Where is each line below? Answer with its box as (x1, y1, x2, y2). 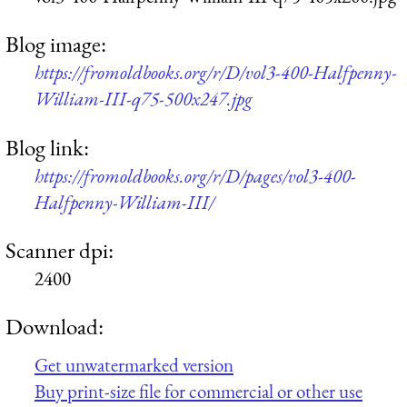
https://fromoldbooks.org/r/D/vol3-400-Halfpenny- (35, 60, 397, 85)
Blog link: (5, 132, 89, 162)
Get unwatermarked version (35, 352, 233, 377)
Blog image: (5, 29, 106, 59)
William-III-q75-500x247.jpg (35, 86, 253, 112)
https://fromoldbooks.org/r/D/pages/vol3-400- (35, 163, 356, 188)
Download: (5, 312, 104, 342)
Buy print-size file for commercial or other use (35, 378, 362, 403)
